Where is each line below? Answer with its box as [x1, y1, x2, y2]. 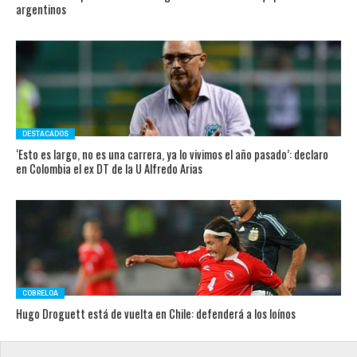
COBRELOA [22, 289, 58, 297]
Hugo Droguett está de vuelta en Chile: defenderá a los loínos [15, 305, 296, 322]
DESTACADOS [22, 130, 69, 138]
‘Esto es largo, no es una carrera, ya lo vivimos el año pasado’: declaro [15, 146, 328, 163]
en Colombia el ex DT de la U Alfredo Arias [15, 160, 202, 177]
